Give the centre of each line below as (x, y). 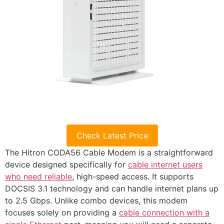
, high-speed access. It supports (133, 177)
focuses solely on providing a (62, 213)
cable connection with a (164, 213)
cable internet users (165, 165)
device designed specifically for (66, 165)
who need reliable (38, 177)
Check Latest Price (112, 136)
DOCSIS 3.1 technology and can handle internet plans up (112, 189)
